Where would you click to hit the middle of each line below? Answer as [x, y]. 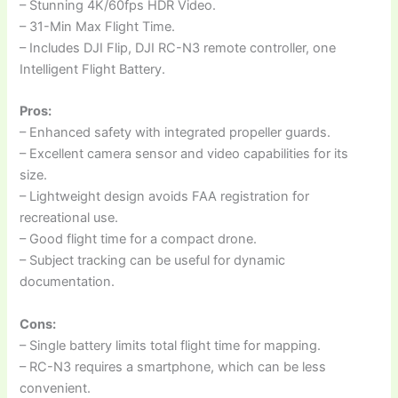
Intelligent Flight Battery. [93, 69]
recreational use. [69, 218]
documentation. [68, 282]
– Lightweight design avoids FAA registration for [165, 197]
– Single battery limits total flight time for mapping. [171, 345]
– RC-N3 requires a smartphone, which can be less [173, 366]
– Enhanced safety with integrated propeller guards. [175, 133]
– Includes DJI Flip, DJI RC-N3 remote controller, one [178, 48]
